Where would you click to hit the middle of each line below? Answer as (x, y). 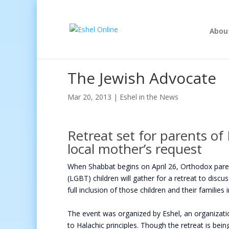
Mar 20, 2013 (89, 97)
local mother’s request (135, 149)
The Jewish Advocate (142, 78)
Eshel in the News (149, 97)
